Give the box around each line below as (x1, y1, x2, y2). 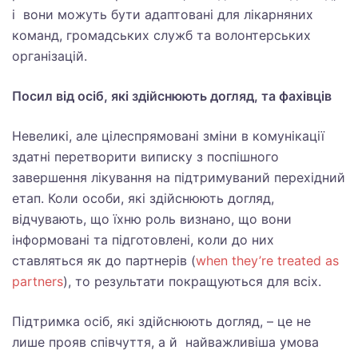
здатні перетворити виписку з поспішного (12, 149, 279, 165)
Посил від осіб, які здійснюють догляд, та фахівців (12, 88, 335, 104)
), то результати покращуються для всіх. (63, 273, 321, 289)
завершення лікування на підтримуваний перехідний (12, 169, 345, 185)
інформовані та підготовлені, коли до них (12, 232, 274, 248)
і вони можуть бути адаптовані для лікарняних (12, 6, 313, 22)
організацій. (12, 48, 87, 64)
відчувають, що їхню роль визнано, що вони (12, 211, 292, 227)
